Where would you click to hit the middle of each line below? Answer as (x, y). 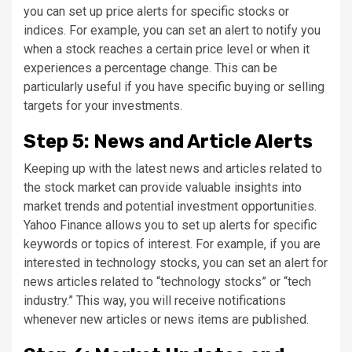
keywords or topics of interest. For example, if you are (172, 244)
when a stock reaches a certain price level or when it (167, 49)
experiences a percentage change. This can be (150, 68)
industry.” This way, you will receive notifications (155, 301)
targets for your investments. (103, 106)
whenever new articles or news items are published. (166, 320)
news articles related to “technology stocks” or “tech (167, 282)
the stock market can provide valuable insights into (163, 188)
